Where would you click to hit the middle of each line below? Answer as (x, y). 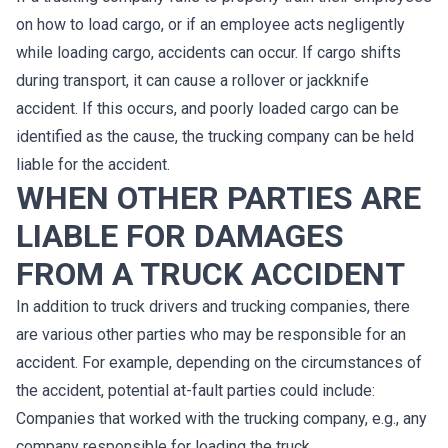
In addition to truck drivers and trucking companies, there (213, 306)
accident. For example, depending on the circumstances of (219, 362)
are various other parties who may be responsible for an (211, 334)
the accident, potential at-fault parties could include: (195, 390)
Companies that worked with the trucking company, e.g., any (221, 418)
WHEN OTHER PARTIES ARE (218, 198)
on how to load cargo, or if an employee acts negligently (210, 24)
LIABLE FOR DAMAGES (180, 236)
